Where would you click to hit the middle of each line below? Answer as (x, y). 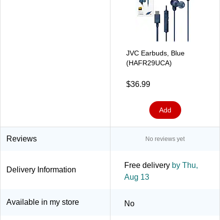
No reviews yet (165, 139)
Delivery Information (41, 169)
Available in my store (43, 202)
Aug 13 (137, 177)
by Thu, (184, 165)
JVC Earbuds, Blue (155, 53)
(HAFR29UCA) (149, 63)
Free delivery (147, 165)
